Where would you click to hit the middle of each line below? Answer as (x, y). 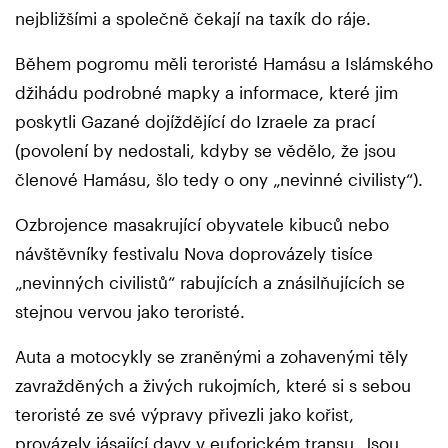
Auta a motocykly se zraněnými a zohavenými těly (211, 355)
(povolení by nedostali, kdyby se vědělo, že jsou (205, 149)
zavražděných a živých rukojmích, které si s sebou (213, 384)
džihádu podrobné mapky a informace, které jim (206, 91)
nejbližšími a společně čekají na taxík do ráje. (195, 17)
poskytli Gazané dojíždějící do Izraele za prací (195, 120)
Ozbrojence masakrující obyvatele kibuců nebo (202, 223)
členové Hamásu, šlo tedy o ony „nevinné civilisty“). (221, 178)
